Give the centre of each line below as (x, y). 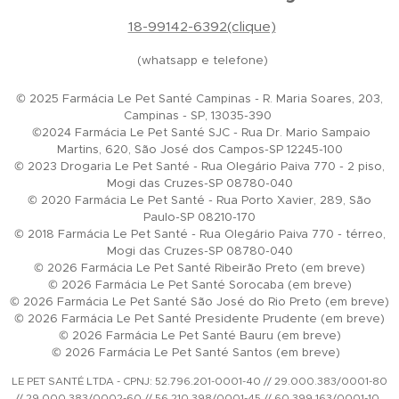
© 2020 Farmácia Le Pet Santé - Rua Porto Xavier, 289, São (199, 200)
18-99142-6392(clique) (202, 27)
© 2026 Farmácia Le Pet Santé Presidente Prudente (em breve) (199, 319)
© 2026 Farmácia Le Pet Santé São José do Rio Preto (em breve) (199, 302)
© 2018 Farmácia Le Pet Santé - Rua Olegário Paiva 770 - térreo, (199, 234)
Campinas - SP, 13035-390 (199, 116)
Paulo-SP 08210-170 (199, 217)
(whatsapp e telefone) (203, 61)
